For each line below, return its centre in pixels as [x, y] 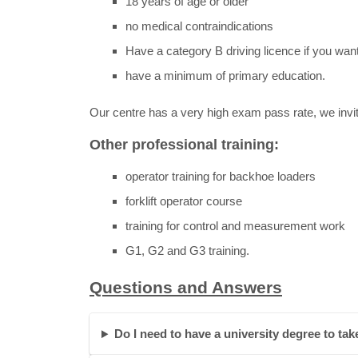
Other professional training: [184, 145]
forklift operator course [184, 201]
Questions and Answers [186, 288]
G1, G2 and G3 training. [187, 251]
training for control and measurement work [235, 226]
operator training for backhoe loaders [221, 177]
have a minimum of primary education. [225, 75]
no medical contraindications [199, 26]
